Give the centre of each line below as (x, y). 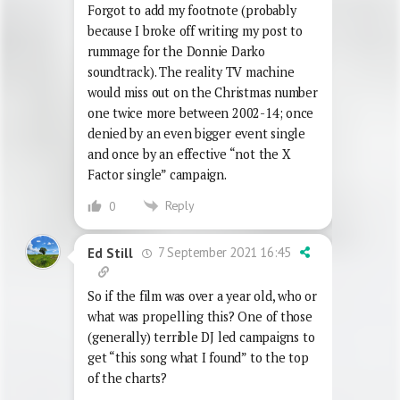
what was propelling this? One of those (200, 317)
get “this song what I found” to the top (198, 358)
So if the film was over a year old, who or (202, 296)
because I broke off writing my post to (195, 30)
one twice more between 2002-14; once (201, 112)
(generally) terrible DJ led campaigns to (201, 337)
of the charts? (127, 379)
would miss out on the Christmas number (203, 92)
